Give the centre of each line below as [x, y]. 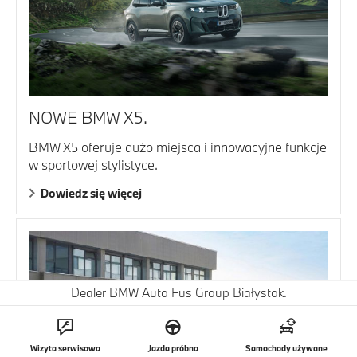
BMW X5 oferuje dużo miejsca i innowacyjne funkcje [178, 147]
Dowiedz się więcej [91, 193]
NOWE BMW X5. [88, 117]
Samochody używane [287, 348]
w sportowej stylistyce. [93, 164]
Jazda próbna [173, 348]
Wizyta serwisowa [65, 348]
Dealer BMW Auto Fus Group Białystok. [178, 292]
